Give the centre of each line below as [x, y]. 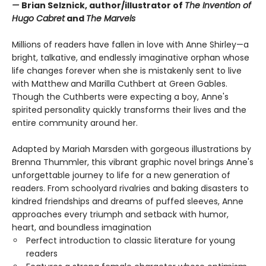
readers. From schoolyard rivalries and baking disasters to [130, 189]
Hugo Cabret [38, 19]
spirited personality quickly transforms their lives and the [129, 110]
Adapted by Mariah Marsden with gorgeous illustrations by [132, 149]
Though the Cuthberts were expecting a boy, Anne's [120, 97]
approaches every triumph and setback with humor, [120, 215]
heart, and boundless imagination [82, 228]
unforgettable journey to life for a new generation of [121, 175]
